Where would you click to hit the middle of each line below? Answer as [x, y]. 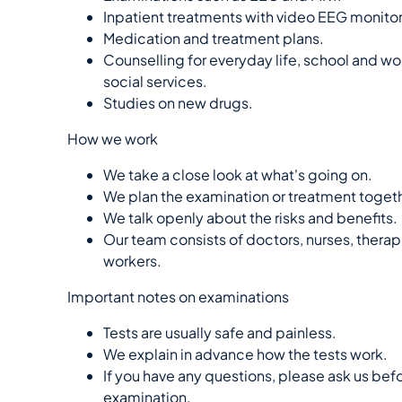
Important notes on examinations [178, 297]
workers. [134, 261]
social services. [155, 81]
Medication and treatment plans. [214, 38]
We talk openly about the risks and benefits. [250, 218]
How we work [113, 139]
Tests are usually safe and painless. [220, 332]
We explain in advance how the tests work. [245, 354]
